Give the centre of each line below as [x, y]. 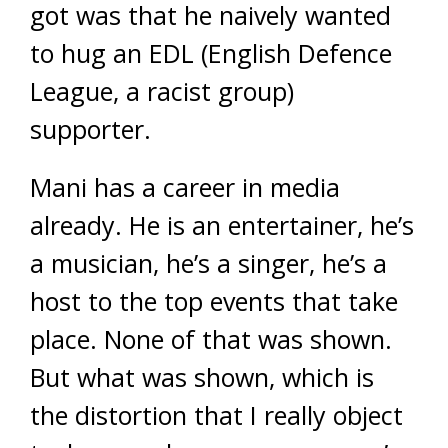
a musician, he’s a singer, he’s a [208, 263]
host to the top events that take [214, 301]
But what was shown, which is [202, 377]
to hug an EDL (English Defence [211, 53]
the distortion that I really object [216, 415]
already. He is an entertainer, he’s [222, 225]
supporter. [90, 129]
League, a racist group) [162, 91]
